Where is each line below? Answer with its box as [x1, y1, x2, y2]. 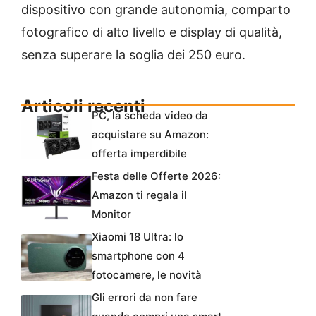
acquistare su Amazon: [92, 127, 209, 141]
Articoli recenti [21, 95, 145, 116]
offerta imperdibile [92, 146, 187, 160]
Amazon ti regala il [92, 188, 187, 202]
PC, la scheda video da [92, 108, 208, 122]
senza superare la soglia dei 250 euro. [21, 47, 245, 62]
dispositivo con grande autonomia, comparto [21, 1, 291, 17]
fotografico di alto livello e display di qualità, [21, 24, 282, 39]
